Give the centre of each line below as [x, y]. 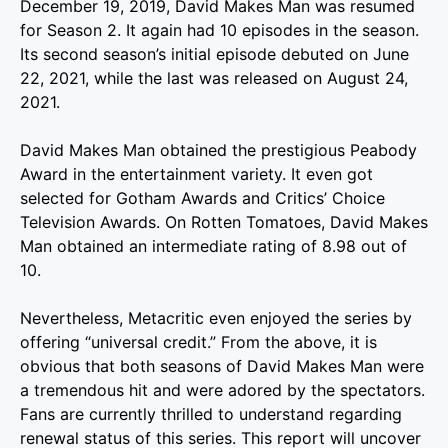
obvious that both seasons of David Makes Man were [222, 365]
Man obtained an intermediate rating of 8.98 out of [213, 245]
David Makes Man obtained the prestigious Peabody [218, 149]
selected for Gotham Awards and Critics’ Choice [202, 197]
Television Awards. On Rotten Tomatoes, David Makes [224, 221]
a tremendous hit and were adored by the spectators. [222, 389]
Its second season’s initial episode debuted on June [214, 53]
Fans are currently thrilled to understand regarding [211, 413]
